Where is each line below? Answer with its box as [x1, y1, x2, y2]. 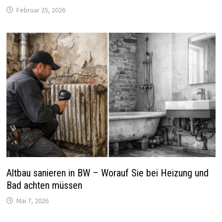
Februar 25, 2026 [16, 5, 65, 14]
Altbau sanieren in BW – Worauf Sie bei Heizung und [6, 167, 209, 179]
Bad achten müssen [6, 179, 82, 192]
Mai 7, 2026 [16, 196, 49, 206]
